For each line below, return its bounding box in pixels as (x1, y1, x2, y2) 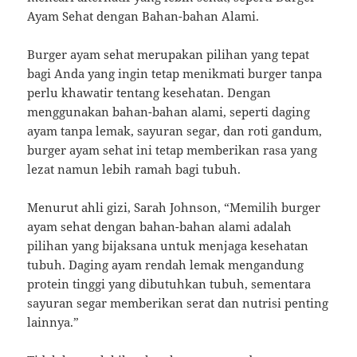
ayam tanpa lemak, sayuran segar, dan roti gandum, (27, 123, 323, 139)
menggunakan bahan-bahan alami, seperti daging (27, 104, 311, 120)
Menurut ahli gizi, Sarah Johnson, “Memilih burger (27, 199, 321, 216)
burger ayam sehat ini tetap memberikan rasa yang (27, 142, 318, 159)
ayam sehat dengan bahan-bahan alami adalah (27, 218, 292, 235)
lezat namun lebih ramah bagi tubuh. (27, 161, 241, 178)
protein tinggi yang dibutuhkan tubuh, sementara (27, 276, 312, 292)
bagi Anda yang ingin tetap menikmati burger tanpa (27, 65, 323, 82)
